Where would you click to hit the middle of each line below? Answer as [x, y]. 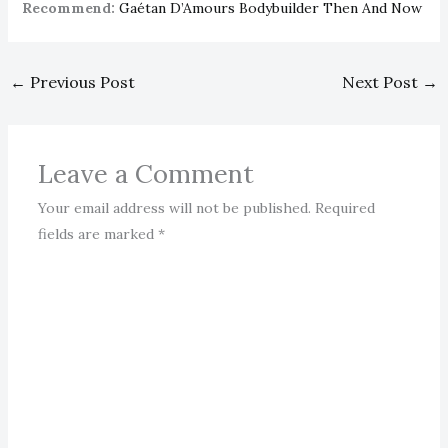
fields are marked [97, 234]
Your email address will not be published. [174, 208]
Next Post [382, 81]
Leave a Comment [145, 174]
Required [344, 208]
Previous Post [80, 81]
